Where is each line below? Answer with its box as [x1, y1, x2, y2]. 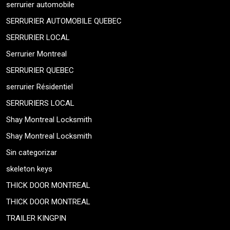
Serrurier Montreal [6, 49, 67, 59]
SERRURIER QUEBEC [6, 66, 74, 75]
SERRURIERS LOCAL [6, 99, 74, 108]
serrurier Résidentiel [6, 82, 73, 92]
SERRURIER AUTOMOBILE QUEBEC [6, 16, 122, 26]
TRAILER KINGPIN [6, 214, 66, 223]
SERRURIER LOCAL [6, 33, 70, 43]
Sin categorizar [6, 148, 57, 158]
